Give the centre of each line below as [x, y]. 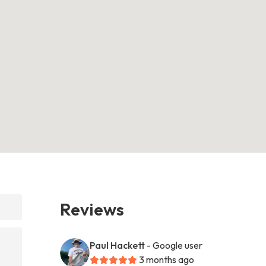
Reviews [92, 209]
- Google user [175, 245]
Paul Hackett [118, 245]
